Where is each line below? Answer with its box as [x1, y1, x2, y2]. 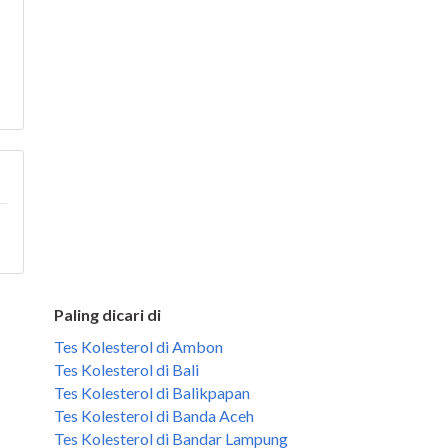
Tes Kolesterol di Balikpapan [54, 383, 250, 402]
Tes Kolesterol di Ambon [54, 337, 223, 356]
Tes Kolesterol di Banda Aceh [54, 406, 254, 425]
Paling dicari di [54, 305, 161, 324]
